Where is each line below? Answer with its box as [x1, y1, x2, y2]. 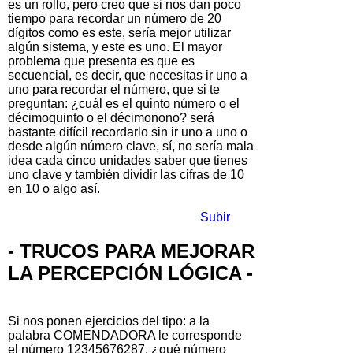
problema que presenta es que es [8, 54, 195, 69]
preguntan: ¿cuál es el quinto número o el [8, 97, 240, 111]
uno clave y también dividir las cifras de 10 [8, 168, 244, 182]
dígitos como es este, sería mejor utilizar [8, 26, 231, 40]
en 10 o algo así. [8, 182, 100, 196]
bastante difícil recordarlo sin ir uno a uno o [8, 125, 247, 139]
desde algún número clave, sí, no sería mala [8, 139, 254, 154]
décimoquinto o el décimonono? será [8, 111, 214, 125]
